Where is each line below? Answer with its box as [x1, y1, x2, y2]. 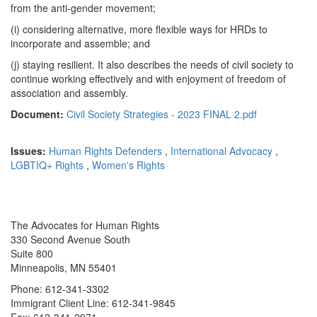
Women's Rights [92, 157, 165, 172]
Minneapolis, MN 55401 [11, 260, 117, 275]
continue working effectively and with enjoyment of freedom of [11, 71, 286, 86]
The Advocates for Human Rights [11, 217, 159, 232]
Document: [11, 106, 67, 121]
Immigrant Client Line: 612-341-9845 [11, 295, 175, 310]
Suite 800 [11, 246, 53, 260]
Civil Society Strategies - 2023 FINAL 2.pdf [67, 106, 257, 121]
